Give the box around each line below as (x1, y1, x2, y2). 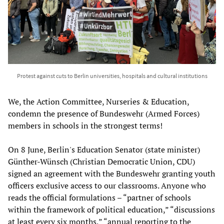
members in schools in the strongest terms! (8, 119, 162, 131)
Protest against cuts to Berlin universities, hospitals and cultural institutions (16, 71, 207, 79)
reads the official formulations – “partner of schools (8, 191, 191, 203)
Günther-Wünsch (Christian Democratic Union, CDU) (8, 155, 195, 167)
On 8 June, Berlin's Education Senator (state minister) (8, 143, 200, 155)
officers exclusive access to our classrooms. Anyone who (8, 179, 206, 191)
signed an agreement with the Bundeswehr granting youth (8, 167, 215, 179)
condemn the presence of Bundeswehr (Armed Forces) (8, 107, 199, 119)
